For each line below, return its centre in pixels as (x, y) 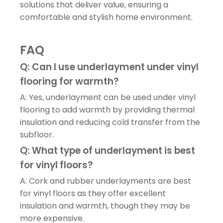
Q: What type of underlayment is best (108, 150)
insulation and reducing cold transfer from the (110, 122)
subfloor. (37, 134)
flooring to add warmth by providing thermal (107, 110)
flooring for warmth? (69, 81)
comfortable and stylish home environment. (106, 17)
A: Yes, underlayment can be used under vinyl (108, 97)
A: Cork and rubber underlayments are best (106, 181)
